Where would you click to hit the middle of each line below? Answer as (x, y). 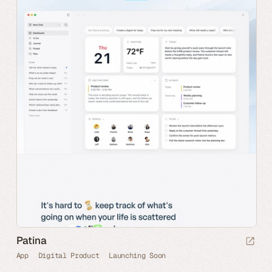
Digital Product (69, 255)
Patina (31, 240)
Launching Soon (138, 255)
